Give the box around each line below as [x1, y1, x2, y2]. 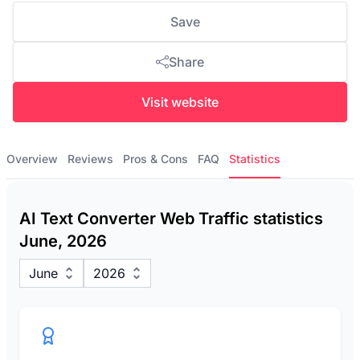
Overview [6, 152, 58, 166]
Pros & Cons [123, 152, 188, 166]
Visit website [141, 94, 219, 110]
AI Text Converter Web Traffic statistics [19, 209, 323, 228]
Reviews [67, 152, 113, 166]
